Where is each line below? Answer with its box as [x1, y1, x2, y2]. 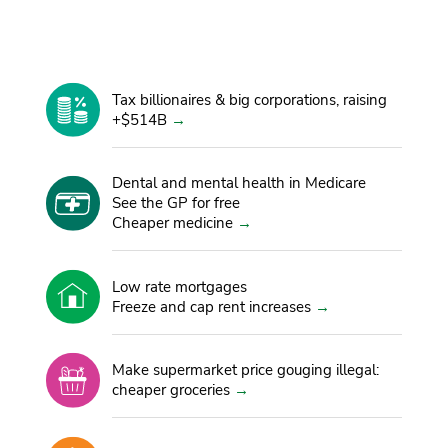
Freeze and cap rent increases [112, 296, 312, 317]
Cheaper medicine [112, 213, 234, 234]
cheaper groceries [112, 380, 231, 401]
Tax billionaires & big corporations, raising [112, 89, 388, 110]
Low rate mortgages [112, 276, 248, 297]
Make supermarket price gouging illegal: [112, 360, 380, 381]
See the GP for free [112, 193, 241, 214]
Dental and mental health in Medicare [112, 173, 367, 194]
